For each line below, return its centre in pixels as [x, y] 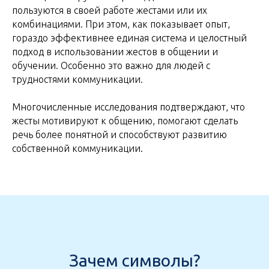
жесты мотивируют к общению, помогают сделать [125, 121]
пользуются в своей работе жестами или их [110, 11]
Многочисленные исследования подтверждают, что [128, 107]
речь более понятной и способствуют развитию [119, 135]
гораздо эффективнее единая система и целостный [129, 38]
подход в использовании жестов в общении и [115, 52]
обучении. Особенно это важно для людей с [111, 66]
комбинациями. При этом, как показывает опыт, [121, 24]
